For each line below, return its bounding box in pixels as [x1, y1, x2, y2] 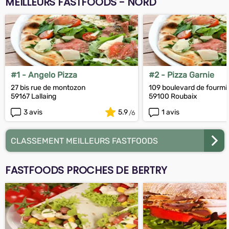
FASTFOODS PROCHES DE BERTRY [5, 163, 167, 177]
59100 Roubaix [149, 92, 197, 101]
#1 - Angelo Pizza [11, 70, 77, 80]
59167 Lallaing [11, 92, 56, 101]
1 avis [162, 107, 179, 117]
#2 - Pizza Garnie [149, 70, 214, 80]
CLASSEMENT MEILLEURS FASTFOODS [11, 135, 158, 146]
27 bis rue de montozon [11, 83, 85, 92]
